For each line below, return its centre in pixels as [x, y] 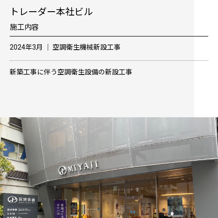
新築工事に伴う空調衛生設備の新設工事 [71, 72]
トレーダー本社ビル [51, 12]
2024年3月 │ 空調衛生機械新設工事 [65, 47]
